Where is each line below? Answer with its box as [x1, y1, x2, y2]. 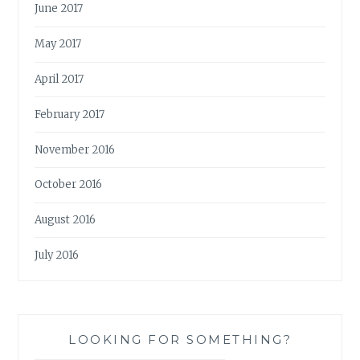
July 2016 [35, 247, 80, 262]
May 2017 [35, 37, 82, 51]
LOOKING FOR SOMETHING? [68, 331, 292, 347]
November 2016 [35, 142, 116, 157]
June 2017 [35, 2, 84, 16]
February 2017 [35, 107, 105, 121]
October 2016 [35, 178, 103, 192]
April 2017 [35, 72, 84, 86]
